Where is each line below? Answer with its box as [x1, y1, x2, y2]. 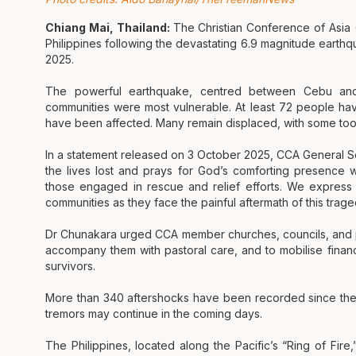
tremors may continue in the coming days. [45, 307, 262, 321]
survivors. [45, 259, 95, 273]
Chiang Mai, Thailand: [45, 21, 173, 35]
